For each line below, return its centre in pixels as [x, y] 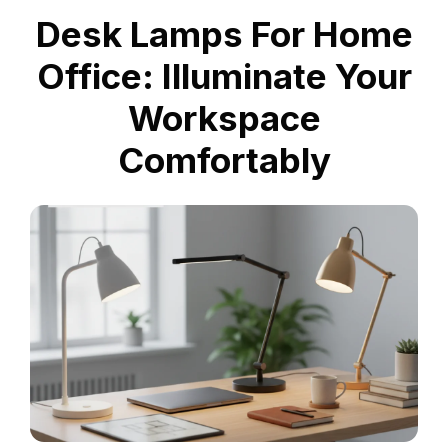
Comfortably [224, 160]
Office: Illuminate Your [224, 76]
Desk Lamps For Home [224, 34]
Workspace [224, 118]
